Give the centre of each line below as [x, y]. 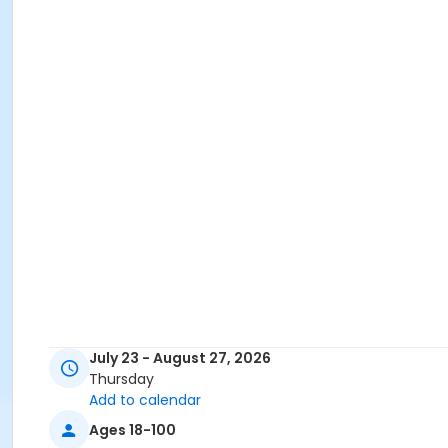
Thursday [121, 379]
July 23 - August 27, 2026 [180, 358]
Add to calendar [145, 400]
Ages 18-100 [132, 429]
